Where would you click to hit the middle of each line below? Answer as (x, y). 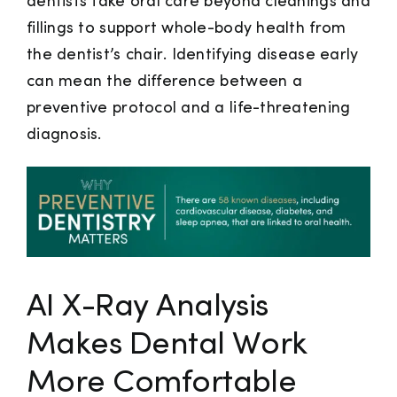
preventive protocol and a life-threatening (189, 109)
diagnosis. (66, 136)
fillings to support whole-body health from (187, 29)
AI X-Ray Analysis (148, 307)
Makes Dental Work (167, 346)
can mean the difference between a (164, 82)
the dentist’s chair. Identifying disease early (193, 56)
